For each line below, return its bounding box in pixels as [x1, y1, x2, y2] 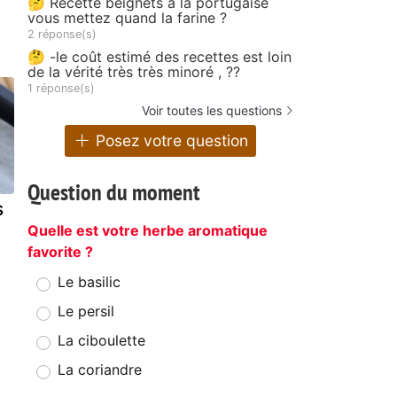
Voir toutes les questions [142, 102, 282, 118]
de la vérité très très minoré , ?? [27, 62, 240, 81]
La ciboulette [58, 331, 145, 350]
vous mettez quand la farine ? [27, 8, 227, 27]
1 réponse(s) [27, 81, 95, 95]
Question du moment [27, 177, 200, 207]
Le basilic [58, 273, 121, 292]
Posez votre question [91, 131, 249, 151]
